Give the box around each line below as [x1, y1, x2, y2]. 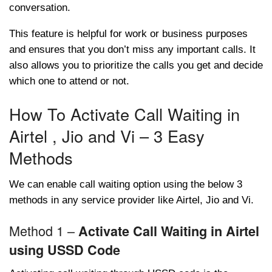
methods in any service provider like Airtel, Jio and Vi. [9, 194, 254, 206]
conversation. [9, 2, 70, 14]
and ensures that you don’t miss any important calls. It [9, 44, 256, 56]
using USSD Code [9, 240, 120, 260]
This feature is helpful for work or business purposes [9, 28, 248, 40]
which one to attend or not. [9, 75, 129, 87]
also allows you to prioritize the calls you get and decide [9, 59, 263, 72]
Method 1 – [9, 221, 78, 240]
